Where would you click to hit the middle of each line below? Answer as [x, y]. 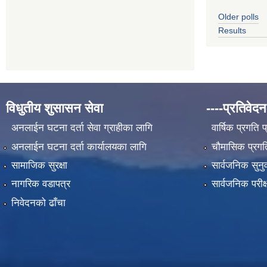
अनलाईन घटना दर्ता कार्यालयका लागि [79, 147]
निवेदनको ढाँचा [38, 203]
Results [232, 30]
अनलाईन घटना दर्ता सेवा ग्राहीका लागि [82, 128]
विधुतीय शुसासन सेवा [55, 108]
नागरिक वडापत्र [41, 184]
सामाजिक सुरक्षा [39, 165]
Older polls [238, 16]
